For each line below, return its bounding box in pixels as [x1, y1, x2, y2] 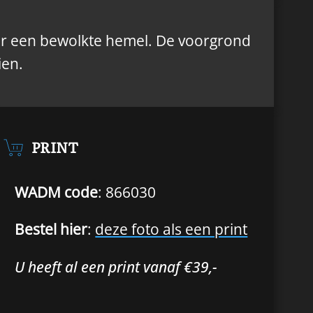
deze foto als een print [95, 219, 248, 240]
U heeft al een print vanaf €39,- [15, 256, 218, 277]
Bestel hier [15, 219, 88, 240]
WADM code [15, 182, 99, 202]
